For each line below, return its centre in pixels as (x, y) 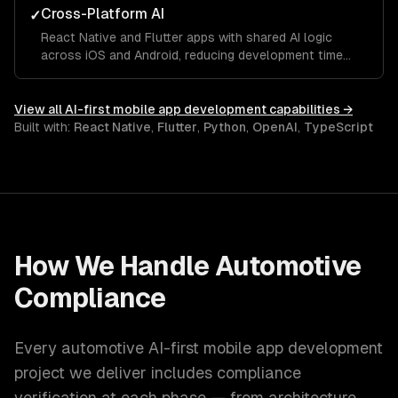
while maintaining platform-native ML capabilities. (184, 73)
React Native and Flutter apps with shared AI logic (187, 37)
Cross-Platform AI (103, 14)
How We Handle (115, 266)
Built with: (44, 127)
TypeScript (338, 127)
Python (225, 127)
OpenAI (275, 127)
